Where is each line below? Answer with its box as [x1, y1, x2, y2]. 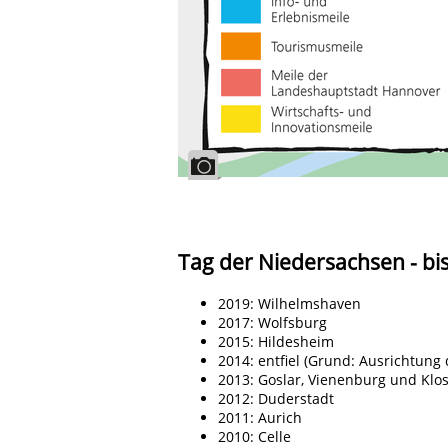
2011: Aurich [218, 407, 302, 427]
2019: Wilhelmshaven [218, 293, 361, 313]
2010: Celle [218, 426, 291, 446]
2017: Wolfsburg [218, 312, 327, 332]
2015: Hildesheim [218, 331, 334, 351]
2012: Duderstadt [218, 388, 334, 408]
